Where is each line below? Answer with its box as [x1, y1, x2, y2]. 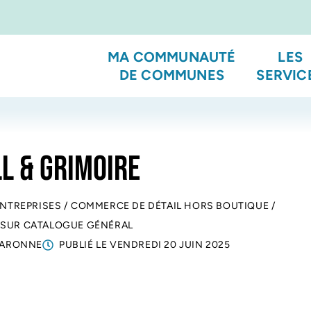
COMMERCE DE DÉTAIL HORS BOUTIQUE [71, 200, 269, 212]
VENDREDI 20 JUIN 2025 [110, 239, 230, 251]
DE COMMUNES [119, 67, 224, 83]
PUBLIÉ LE [59, 239, 110, 251]
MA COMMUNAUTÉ [108, 49, 236, 65]
